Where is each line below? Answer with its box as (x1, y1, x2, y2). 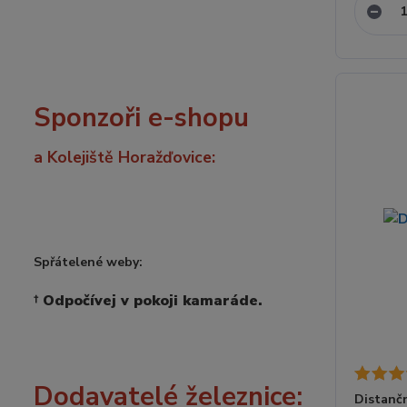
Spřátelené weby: (34, 253, 143, 271)
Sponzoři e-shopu (34, 100, 249, 135)
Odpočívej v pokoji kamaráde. (43, 291, 263, 311)
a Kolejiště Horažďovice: (34, 146, 215, 168)
